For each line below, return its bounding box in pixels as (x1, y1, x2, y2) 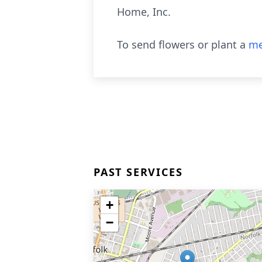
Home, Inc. (117, 5, 171, 19)
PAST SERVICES (94, 165, 183, 179)
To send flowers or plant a (117, 37, 249, 51)
